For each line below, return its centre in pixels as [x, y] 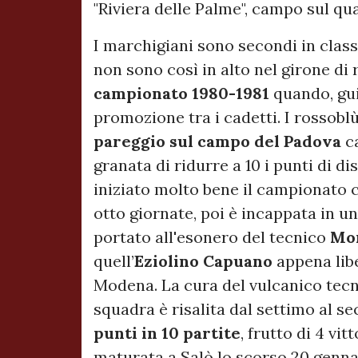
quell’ [114, 261]
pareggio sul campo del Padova [219, 141]
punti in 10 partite [167, 333]
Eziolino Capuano [203, 261]
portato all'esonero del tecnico [212, 237]
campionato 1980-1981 [183, 93]
